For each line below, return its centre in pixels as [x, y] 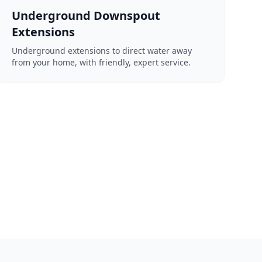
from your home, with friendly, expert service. [101, 62]
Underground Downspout [86, 15]
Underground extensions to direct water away [101, 51]
